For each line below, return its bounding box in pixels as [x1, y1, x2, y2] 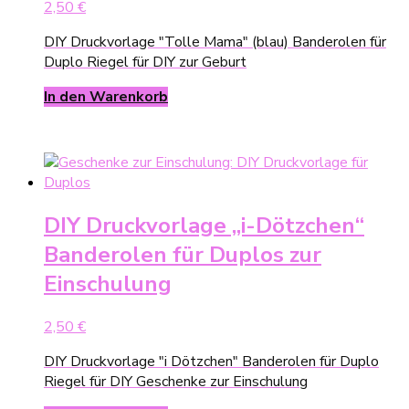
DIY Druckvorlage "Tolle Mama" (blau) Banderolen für [44, 32, 386, 53]
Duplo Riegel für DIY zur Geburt [44, 52, 246, 73]
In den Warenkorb [44, 87, 168, 108]
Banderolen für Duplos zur [44, 240, 321, 270]
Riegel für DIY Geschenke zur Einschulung [44, 371, 308, 392]
